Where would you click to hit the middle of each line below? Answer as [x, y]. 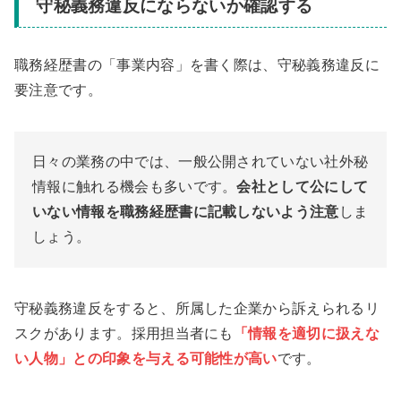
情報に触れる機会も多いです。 [135, 187]
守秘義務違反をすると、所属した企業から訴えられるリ [197, 309]
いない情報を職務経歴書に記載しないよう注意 [186, 212]
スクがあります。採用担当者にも [124, 334]
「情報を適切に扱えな [307, 334]
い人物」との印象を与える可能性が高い [146, 359]
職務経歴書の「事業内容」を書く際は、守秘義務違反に [197, 65]
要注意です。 [58, 90]
